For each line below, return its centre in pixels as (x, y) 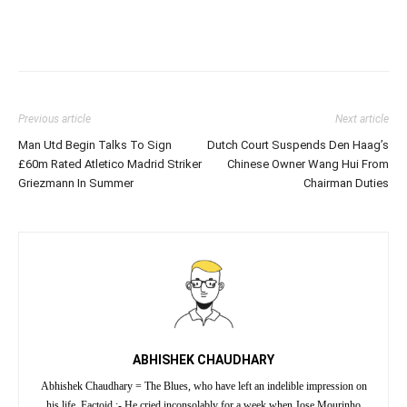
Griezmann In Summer (76, 183)
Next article (362, 119)
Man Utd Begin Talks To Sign (95, 144)
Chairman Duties (346, 183)
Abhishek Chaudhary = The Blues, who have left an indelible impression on (203, 386)
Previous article (55, 119)
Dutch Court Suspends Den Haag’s (298, 144)
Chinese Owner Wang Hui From (308, 164)
